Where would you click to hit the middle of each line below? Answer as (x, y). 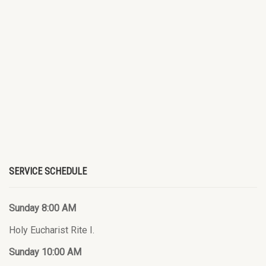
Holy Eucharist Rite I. (52, 230)
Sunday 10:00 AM (45, 252)
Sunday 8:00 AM (42, 208)
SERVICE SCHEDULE (48, 172)
